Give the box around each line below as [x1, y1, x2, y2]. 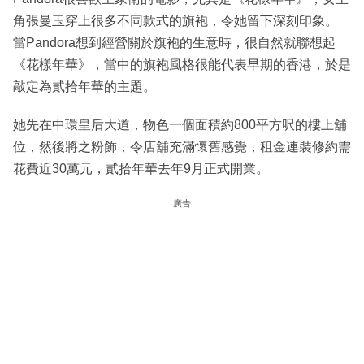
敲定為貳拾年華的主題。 [13, 80, 156, 94]
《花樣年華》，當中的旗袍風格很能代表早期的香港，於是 [13, 58, 351, 72]
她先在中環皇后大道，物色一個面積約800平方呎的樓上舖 [13, 118, 347, 132]
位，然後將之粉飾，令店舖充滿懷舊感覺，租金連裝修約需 [13, 140, 351, 154]
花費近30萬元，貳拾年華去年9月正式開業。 [13, 162, 269, 176]
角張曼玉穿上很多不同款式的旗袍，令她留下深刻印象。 [13, 14, 338, 28]
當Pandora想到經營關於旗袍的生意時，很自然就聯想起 [13, 36, 336, 50]
